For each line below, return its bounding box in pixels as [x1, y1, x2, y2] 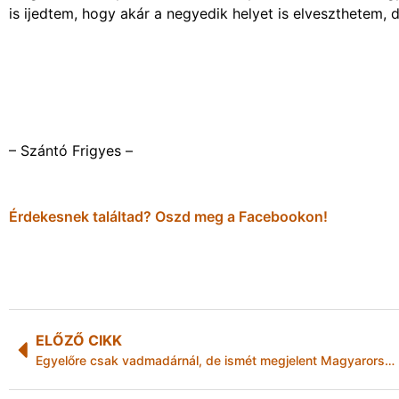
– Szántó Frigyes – [9, 141, 133, 159]
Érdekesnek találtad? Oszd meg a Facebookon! [9, 208, 328, 226]
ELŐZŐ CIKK [36, 331, 122, 350]
